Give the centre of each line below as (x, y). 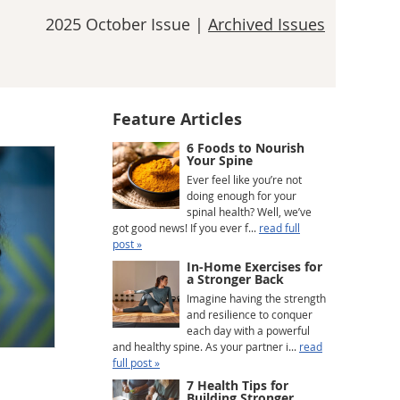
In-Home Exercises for (254, 267)
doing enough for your (242, 196)
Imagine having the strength (256, 298)
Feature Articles (177, 119)
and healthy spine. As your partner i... (206, 346)
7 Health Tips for (237, 385)
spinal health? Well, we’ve (249, 212)
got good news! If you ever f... (186, 228)
